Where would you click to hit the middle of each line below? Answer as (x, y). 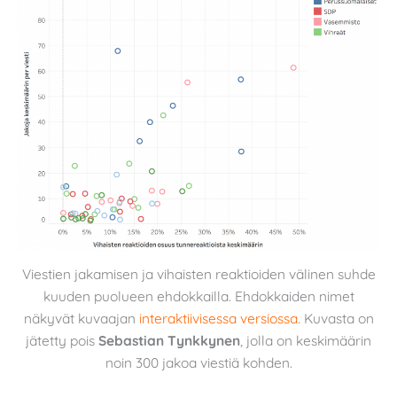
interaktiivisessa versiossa (218, 318)
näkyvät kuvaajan (81, 318)
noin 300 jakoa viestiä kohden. (198, 362)
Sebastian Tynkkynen (169, 340)
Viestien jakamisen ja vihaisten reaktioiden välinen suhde (198, 273)
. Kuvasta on (335, 318)
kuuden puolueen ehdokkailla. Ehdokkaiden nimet (198, 296)
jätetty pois (62, 340)
